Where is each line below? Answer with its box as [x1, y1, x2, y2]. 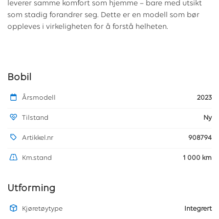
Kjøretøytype [22, 205, 63, 213]
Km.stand [22, 154, 52, 162]
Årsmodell [22, 94, 56, 102]
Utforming [7, 183, 55, 194]
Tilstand [22, 114, 48, 122]
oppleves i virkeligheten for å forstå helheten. [7, 23, 168, 31]
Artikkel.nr [22, 134, 53, 142]
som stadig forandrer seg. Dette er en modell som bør [7, 11, 199, 20]
